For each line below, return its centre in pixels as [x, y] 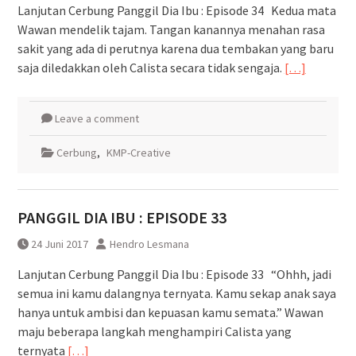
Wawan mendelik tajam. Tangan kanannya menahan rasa [171, 29]
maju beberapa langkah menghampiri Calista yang [154, 331]
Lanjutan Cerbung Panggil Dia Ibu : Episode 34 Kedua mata [176, 10]
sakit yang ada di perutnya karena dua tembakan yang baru [175, 48]
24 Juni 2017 [59, 244]
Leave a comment [97, 118]
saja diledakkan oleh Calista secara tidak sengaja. [151, 67]
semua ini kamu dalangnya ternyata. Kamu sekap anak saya [176, 293]
